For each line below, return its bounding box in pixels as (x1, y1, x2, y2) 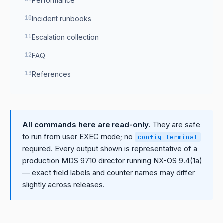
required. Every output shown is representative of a (22, 144, 197, 153)
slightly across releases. (22, 180, 105, 189)
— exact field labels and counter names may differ (22, 168, 195, 177)
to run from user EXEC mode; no (22, 132, 135, 141)
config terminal (138, 133, 198, 141)
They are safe (150, 120, 200, 129)
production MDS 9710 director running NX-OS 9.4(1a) (22, 156, 202, 165)
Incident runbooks (32, 14, 91, 23)
